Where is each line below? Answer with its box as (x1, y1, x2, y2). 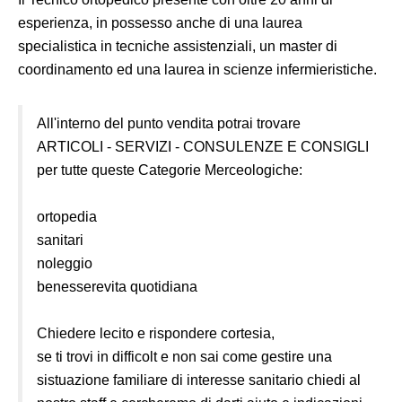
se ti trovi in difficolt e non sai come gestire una (37, 349, 332, 365)
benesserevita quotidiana (37, 279, 197, 295)
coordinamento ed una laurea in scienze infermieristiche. (18, 62, 377, 78)
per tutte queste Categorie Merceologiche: (37, 162, 302, 179)
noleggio (37, 256, 92, 272)
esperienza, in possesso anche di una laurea (18, 15, 302, 31)
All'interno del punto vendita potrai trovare (37, 116, 301, 132)
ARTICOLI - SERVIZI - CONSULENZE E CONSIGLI (37, 139, 369, 155)
